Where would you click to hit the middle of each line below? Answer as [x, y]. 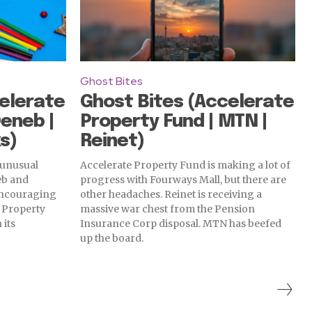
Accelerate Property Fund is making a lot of [185, 165]
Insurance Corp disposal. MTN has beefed [181, 224]
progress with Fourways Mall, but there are [183, 180]
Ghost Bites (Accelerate [187, 102]
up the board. [112, 239]
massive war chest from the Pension [167, 209]
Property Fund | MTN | [174, 122]
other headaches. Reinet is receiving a [171, 195]
